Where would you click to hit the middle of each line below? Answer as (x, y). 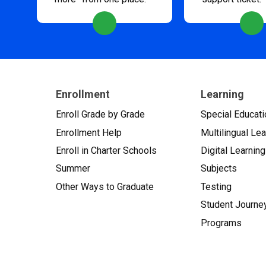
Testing (216, 186)
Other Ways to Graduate (105, 186)
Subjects (219, 169)
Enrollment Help (89, 132)
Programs (221, 223)
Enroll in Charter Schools (106, 151)
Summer (73, 169)
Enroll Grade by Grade (100, 115)
